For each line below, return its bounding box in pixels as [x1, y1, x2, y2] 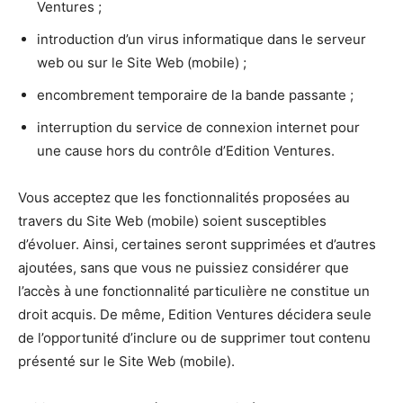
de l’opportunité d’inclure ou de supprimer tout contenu [18, 329, 371, 347]
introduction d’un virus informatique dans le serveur [37, 31, 366, 49]
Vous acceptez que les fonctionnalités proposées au [18, 189, 350, 207]
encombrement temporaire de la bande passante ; [37, 86, 354, 104]
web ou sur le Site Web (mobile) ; [37, 54, 246, 72]
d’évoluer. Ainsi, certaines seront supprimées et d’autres [18, 236, 376, 254]
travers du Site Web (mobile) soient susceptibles [18, 212, 327, 230]
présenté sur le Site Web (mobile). [18, 353, 235, 371]
